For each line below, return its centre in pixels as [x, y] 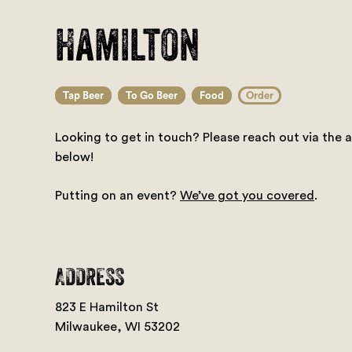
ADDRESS [90, 277]
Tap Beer [83, 96]
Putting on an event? [117, 196]
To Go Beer [152, 96]
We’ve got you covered [247, 196]
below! [74, 158]
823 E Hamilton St [107, 308]
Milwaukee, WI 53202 [117, 327]
